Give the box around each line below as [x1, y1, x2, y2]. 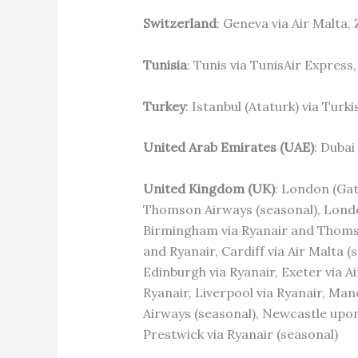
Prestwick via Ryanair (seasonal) [142, 325, 338, 342]
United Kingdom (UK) [142, 180, 275, 197]
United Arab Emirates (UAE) [142, 139, 314, 156]
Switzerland [142, 15, 217, 32]
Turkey [142, 97, 185, 114]
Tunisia [142, 57, 187, 74]
